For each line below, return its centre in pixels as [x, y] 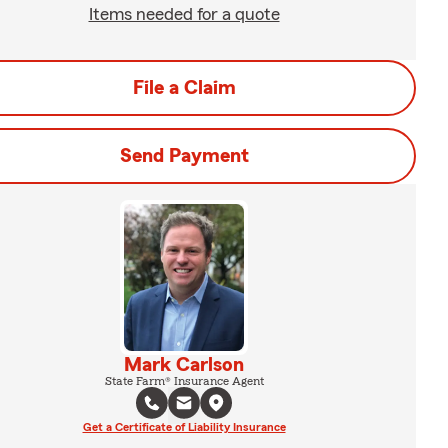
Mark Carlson [184, 364]
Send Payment [184, 156]
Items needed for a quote [184, 14]
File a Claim [184, 88]
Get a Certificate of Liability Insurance [184, 426]
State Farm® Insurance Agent [184, 380]
